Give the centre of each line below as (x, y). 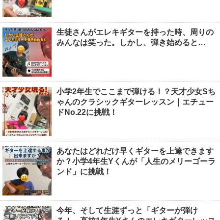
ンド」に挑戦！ (84, 171)
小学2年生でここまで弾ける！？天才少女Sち (136, 91)
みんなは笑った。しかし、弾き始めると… (131, 42)
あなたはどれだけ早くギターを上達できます (135, 151)
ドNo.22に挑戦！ (87, 112)
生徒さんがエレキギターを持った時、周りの (135, 32)
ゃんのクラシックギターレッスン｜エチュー (135, 102)
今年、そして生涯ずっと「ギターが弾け (127, 210)
